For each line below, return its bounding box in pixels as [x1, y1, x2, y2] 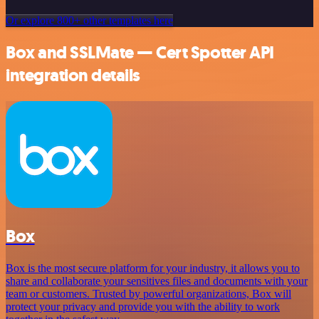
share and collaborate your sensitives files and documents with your [6, 275, 308, 288]
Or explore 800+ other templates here [6, 14, 173, 27]
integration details [6, 64, 140, 88]
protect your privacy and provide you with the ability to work [6, 300, 280, 313]
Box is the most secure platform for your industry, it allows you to [6, 262, 300, 275]
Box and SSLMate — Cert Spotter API [6, 41, 274, 65]
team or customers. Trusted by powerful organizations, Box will [6, 288, 291, 300]
